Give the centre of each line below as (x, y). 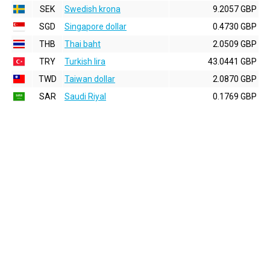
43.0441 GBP (232, 61)
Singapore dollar (96, 27)
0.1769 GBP (235, 96)
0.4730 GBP (235, 27)
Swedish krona (93, 9)
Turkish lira (85, 61)
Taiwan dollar (90, 79)
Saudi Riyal (85, 96)
